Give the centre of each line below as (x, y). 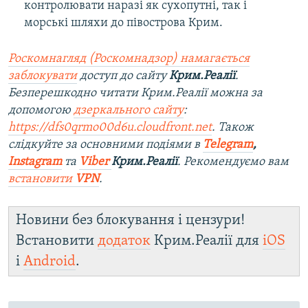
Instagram (35, 162)
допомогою (41, 110)
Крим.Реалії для (207, 241)
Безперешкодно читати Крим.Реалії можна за (135, 93)
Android (49, 261)
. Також (233, 127)
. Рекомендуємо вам (233, 162)
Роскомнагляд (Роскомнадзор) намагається (129, 58)
